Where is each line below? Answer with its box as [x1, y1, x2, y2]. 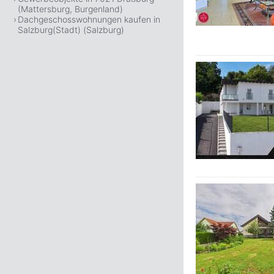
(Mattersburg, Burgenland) [18, 4, 123, 14]
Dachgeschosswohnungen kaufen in [18, 14, 160, 24]
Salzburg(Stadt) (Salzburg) [18, 24, 124, 35]
